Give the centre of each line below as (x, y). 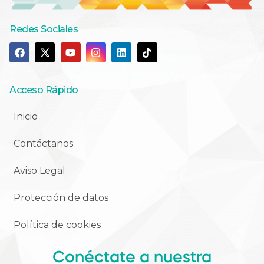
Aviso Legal (39, 170)
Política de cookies (57, 225)
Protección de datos (61, 197)
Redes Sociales (44, 29)
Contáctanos (43, 143)
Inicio (26, 116)
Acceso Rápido (44, 90)
